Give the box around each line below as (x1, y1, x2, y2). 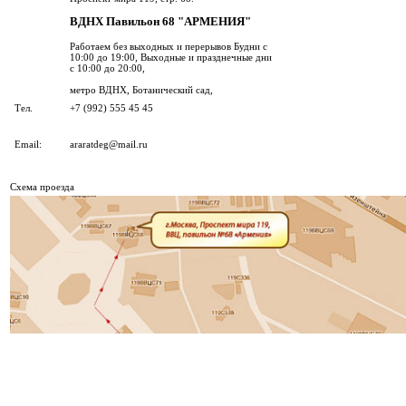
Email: (14, 139, 42, 150)
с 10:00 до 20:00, (70, 62, 145, 73)
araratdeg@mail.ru (70, 139, 148, 150)
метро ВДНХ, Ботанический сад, (70, 83, 213, 95)
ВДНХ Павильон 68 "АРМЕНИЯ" (70, 14, 251, 28)
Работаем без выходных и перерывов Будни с (70, 40, 267, 52)
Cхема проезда (10, 181, 74, 192)
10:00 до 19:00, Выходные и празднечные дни (70, 51, 272, 63)
